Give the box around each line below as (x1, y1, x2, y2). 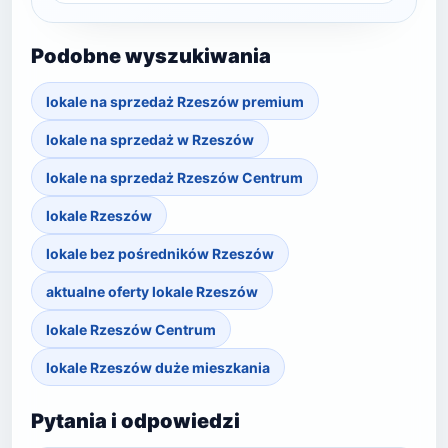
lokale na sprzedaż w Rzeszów (46, 130, 254, 148)
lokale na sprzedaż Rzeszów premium (46, 92, 304, 110)
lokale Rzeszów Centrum (46, 320, 216, 338)
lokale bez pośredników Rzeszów (46, 244, 274, 262)
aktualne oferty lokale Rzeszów (46, 282, 258, 300)
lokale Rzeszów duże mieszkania (46, 358, 270, 376)
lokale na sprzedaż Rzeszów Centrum (46, 168, 303, 186)
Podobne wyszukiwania (31, 44, 271, 68)
